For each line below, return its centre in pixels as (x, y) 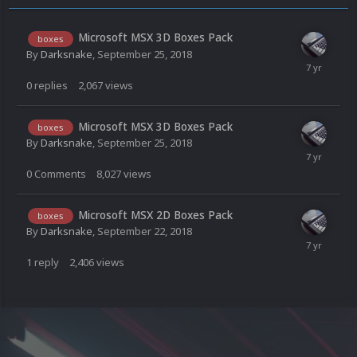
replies (51, 85)
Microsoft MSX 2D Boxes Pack (155, 215)
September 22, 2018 (145, 231)
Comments (60, 174)
